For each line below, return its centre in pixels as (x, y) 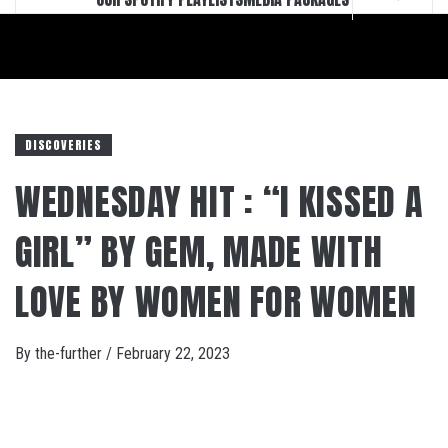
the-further (70, 353)
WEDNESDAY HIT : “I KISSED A (219, 202)
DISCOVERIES (63, 145)
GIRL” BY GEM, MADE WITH (199, 252)
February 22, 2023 (173, 353)
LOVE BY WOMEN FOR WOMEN (216, 302)
